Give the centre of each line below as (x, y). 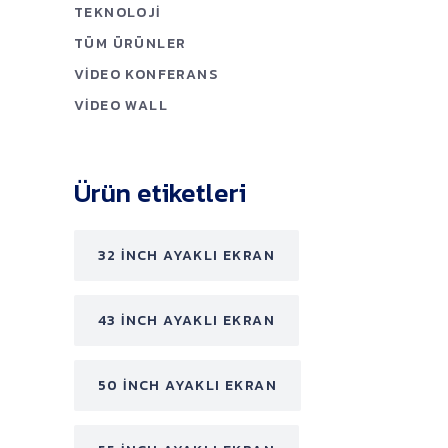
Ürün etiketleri (160, 192)
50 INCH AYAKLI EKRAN (187, 385)
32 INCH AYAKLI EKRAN (186, 255)
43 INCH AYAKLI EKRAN (186, 320)
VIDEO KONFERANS (146, 74)
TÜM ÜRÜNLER (130, 43)
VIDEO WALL (121, 105)
